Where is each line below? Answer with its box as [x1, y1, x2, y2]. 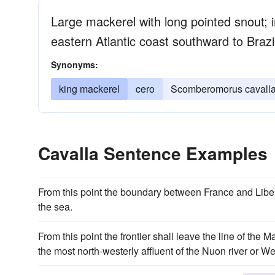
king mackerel [59, 82, 120, 96]
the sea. [38, 199, 72, 214]
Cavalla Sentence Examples [38, 141, 268, 166]
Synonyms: [51, 58, 98, 71]
